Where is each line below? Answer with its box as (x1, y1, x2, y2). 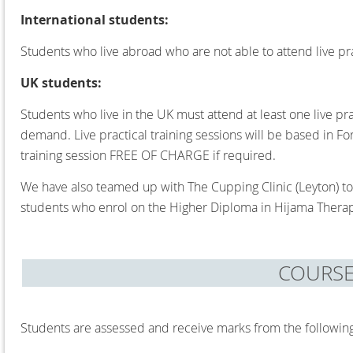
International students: (20, 10, 169, 28)
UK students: (20, 73, 102, 91)
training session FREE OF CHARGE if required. (20, 146, 276, 164)
